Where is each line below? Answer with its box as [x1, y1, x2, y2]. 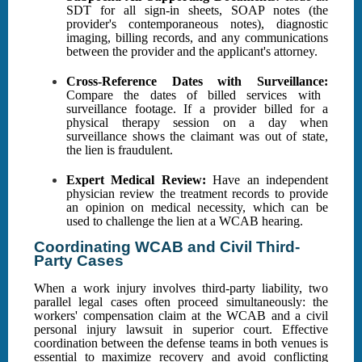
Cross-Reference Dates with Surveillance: [66, 74, 328, 89]
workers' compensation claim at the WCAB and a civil [34, 309, 328, 323]
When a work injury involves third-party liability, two [34, 281, 328, 296]
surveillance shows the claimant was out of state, [66, 129, 328, 144]
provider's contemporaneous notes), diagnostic [66, 17, 328, 32]
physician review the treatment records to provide [66, 187, 328, 201]
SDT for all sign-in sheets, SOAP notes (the [66, 3, 328, 18]
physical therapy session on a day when [66, 116, 328, 130]
